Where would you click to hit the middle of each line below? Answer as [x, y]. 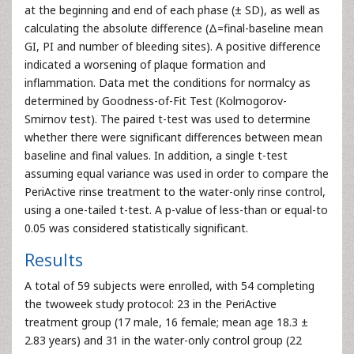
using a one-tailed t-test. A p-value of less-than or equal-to [176, 210]
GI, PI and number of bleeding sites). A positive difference [173, 46]
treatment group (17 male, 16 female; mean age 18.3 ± [166, 322]
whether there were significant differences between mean [173, 137]
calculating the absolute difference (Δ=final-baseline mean [174, 28]
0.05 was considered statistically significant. [136, 228]
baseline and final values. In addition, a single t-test [156, 155]
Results [54, 260]
